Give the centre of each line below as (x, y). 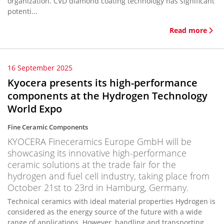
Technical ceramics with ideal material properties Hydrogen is (111, 201)
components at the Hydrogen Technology (107, 96)
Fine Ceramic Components (48, 127)
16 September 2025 (40, 68)
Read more (188, 30)
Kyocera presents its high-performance (102, 83)
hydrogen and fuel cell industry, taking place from (108, 176)
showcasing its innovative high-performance (97, 153)
